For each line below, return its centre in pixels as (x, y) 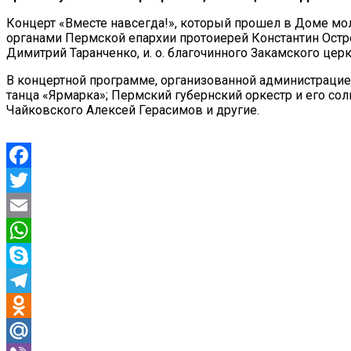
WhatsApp (34, 255)
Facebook (33, 179)
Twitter (25, 204)
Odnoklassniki (45, 330)
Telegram (32, 305)
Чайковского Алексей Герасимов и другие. (133, 110)
